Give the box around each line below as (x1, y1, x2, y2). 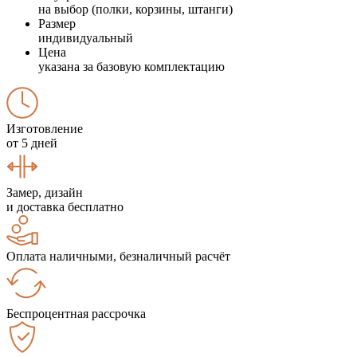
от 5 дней (6, 135, 57, 150)
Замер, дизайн (6, 185, 83, 199)
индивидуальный (38, 30, 133, 45)
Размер (38, 16, 76, 30)
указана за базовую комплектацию (38, 59, 225, 73)
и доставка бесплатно (6, 199, 124, 214)
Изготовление (6, 121, 83, 135)
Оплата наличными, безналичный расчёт (6, 249, 230, 263)
